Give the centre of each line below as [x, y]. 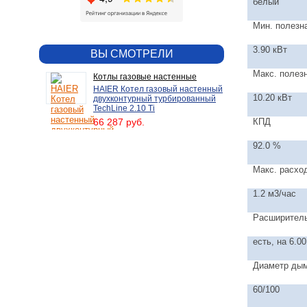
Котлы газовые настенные [145, 77]
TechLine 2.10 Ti [124, 108]
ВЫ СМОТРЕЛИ [132, 54]
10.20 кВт [273, 98]
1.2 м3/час [274, 194]
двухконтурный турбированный [155, 99]
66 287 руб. [119, 122]
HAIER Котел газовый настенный [158, 89]
